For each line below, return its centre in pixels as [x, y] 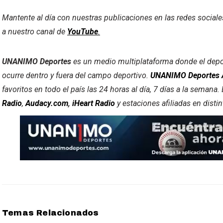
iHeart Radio [94, 103]
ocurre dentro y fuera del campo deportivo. [76, 75]
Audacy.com [47, 103]
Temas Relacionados [51, 213]
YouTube [83, 32]
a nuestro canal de [35, 32]
